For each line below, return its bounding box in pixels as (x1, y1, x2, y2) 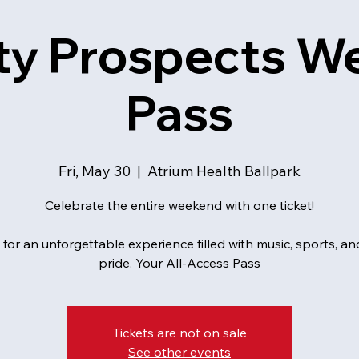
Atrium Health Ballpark (147, 162, 301, 181)
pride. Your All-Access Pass (99, 255, 260, 272)
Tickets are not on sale (112, 325, 247, 341)
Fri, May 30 (58, 162, 131, 181)
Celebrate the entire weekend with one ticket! (45, 197, 314, 214)
